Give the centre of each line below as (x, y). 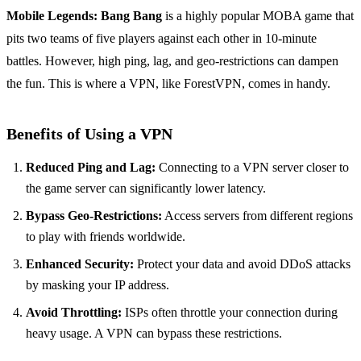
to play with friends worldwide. (106, 237)
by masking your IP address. (98, 285)
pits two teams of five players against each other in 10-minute (162, 39)
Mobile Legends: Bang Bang (84, 16)
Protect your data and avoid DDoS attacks (242, 264)
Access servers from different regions (257, 216)
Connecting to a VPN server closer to (252, 168)
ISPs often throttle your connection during (230, 313)
